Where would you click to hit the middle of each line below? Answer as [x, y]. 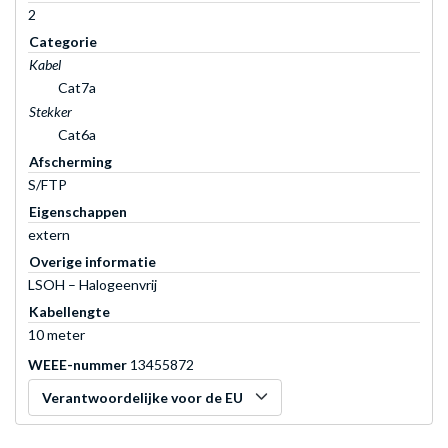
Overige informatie [92, 261]
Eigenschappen [78, 211]
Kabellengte [69, 311]
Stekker [50, 111]
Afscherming [70, 161]
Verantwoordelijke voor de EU [142, 397]
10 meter [56, 334]
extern [49, 234]
